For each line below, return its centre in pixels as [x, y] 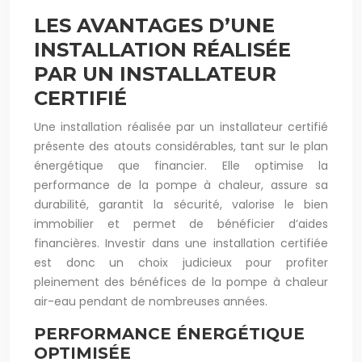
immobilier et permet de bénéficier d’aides [181, 224]
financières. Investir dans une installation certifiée [181, 243]
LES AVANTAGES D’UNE [154, 25]
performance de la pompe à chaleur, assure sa [181, 185]
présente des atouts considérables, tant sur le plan [181, 146]
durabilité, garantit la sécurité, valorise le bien [181, 204]
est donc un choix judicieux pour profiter [181, 263]
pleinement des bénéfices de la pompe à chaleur [181, 282]
